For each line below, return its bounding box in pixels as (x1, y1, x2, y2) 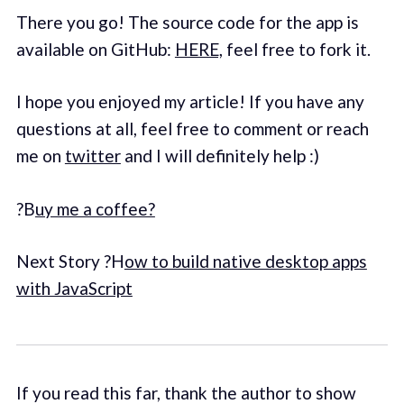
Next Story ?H (15, 251, 124, 272)
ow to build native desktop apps (124, 251, 367, 272)
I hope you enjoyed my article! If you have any (15, 91, 364, 113)
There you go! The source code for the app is (15, 11, 359, 32)
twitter (64, 145, 121, 167)
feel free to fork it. (222, 38, 371, 60)
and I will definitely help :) (120, 145, 319, 167)
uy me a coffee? (34, 197, 155, 219)
